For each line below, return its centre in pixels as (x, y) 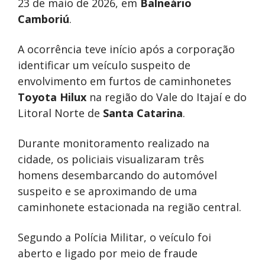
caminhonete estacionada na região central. (130, 207)
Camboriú (43, 19)
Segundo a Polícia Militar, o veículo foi (114, 237)
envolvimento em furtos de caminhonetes (125, 81)
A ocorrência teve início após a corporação (126, 49)
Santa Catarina (143, 113)
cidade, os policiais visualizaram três (111, 159)
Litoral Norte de (60, 113)
